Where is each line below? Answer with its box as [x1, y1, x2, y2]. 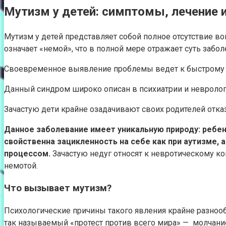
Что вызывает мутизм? [4, 183, 111, 194]
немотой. [4, 160, 38, 171]
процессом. [4, 148, 50, 158]
